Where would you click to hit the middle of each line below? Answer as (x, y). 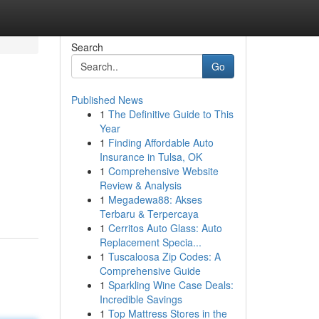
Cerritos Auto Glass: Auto (165, 228)
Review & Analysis (140, 185)
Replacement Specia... (150, 242)
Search (87, 47)
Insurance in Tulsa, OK (151, 157)
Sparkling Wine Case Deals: (171, 285)
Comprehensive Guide (150, 271)
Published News (107, 100)
